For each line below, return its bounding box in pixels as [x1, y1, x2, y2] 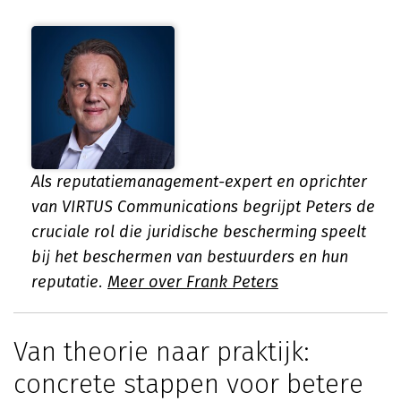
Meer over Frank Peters [107, 272, 278, 292]
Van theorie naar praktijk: [13, 336, 310, 368]
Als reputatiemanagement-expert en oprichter [31, 172, 367, 192]
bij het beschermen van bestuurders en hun [31, 247, 348, 267]
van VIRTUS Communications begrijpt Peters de [31, 197, 375, 217]
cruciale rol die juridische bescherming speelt [31, 222, 366, 242]
